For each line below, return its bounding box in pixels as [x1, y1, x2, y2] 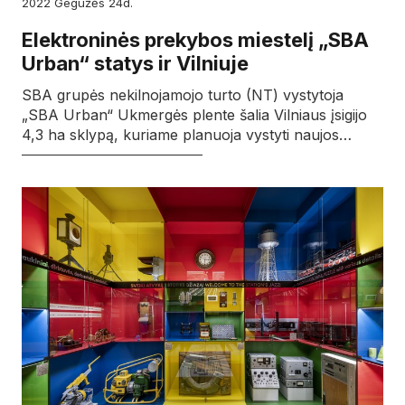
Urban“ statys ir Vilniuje [22, 51, 249, 75]
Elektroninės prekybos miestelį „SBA [22, 27, 369, 52]
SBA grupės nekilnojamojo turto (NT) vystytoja [22, 85, 344, 104]
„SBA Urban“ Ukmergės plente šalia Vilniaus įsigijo [22, 105, 367, 124]
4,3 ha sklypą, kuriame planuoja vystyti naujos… [22, 125, 352, 144]
